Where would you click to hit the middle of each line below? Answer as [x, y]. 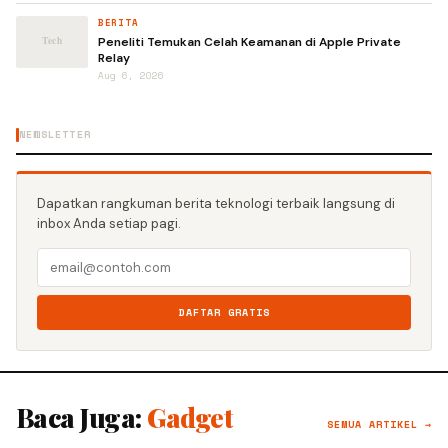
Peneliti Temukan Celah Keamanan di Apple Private [249, 42]
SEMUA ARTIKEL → [379, 424]
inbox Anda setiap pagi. [109, 223]
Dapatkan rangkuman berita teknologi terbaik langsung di [216, 203]
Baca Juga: [82, 417]
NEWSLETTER [55, 134]
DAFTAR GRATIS [224, 312]
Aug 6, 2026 [131, 75]
